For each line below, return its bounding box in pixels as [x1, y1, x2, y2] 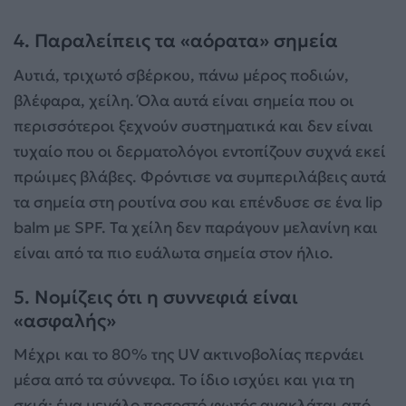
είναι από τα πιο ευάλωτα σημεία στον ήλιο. [14, 242, 333, 263]
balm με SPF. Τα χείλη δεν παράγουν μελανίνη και [14, 217, 378, 237]
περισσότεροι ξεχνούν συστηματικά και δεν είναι [14, 115, 373, 136]
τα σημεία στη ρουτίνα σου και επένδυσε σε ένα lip [14, 191, 382, 212]
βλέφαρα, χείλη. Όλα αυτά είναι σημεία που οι [14, 90, 354, 111]
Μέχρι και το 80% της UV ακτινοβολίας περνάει [14, 343, 364, 364]
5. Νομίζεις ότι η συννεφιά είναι [14, 285, 298, 309]
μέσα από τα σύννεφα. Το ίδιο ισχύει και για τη [14, 369, 354, 390]
